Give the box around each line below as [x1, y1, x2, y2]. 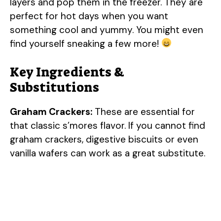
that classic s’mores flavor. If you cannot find [10, 119, 205, 132]
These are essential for [92, 106, 195, 118]
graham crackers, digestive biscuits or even [10, 133, 198, 146]
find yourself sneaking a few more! [10, 37, 161, 50]
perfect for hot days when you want [10, 9, 168, 22]
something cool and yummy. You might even [10, 23, 203, 36]
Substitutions [10, 79, 99, 96]
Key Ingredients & [10, 64, 124, 80]
